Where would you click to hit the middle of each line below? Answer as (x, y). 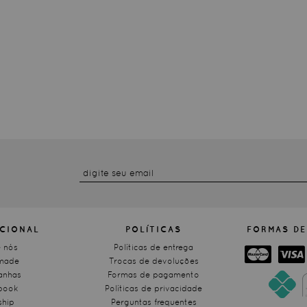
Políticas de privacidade (153, 288)
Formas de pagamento (153, 275)
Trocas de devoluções (153, 261)
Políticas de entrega (153, 247)
